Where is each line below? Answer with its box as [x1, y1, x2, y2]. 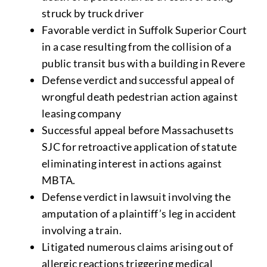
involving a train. [41, 223, 122, 237]
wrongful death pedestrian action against [41, 89, 238, 103]
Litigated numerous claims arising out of [41, 240, 233, 253]
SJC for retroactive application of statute [41, 139, 237, 153]
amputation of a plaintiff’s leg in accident [41, 206, 237, 220]
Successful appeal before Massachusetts [41, 123, 234, 136]
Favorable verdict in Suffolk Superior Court [41, 23, 247, 36]
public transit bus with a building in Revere [41, 56, 245, 70]
